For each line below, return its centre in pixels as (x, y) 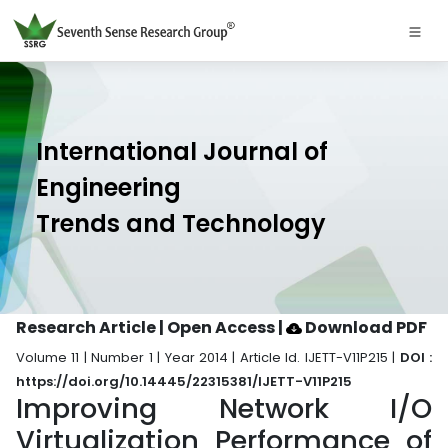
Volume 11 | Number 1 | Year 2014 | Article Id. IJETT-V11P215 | (208, 357)
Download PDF (364, 327)
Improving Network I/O (224, 408)
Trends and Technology (181, 223)
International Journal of (182, 151)
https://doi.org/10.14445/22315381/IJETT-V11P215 (184, 381)
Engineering (108, 187)
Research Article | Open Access (147, 327)
